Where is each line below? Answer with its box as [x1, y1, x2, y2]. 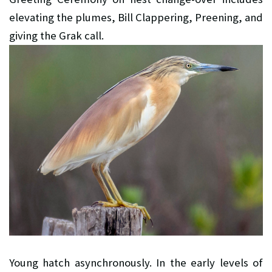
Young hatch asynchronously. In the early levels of [9, 255, 263, 270]
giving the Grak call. [9, 28, 104, 42]
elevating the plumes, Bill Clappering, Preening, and [9, 10, 263, 24]
